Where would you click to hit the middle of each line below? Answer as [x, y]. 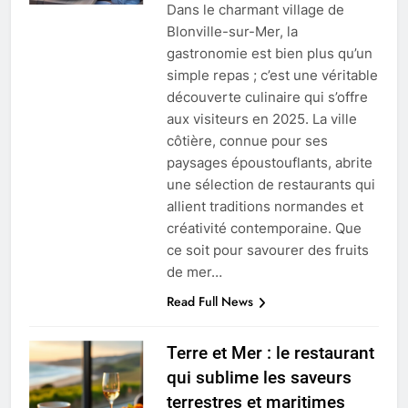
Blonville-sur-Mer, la [232, 32]
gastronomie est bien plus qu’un [269, 54]
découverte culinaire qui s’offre [267, 97]
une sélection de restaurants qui [270, 185]
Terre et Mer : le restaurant [270, 353]
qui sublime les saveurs [259, 378]
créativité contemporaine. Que [264, 229]
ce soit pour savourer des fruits [267, 250]
